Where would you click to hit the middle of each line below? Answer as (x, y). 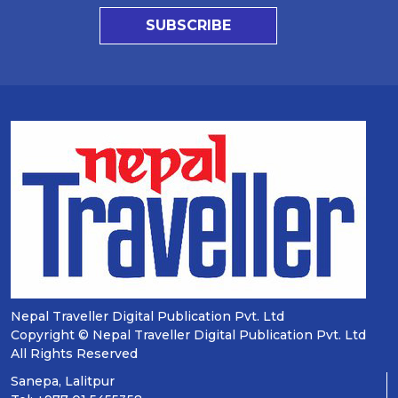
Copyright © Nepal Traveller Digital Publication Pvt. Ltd (188, 335)
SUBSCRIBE (188, 25)
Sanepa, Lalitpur (63, 381)
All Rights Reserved (74, 354)
